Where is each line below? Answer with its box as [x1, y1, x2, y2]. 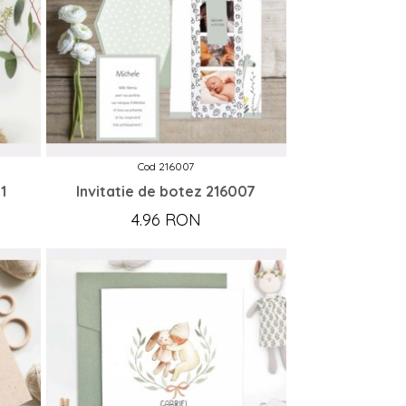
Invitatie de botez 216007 [76, 181, 256, 200]
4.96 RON [130, 208, 201, 230]
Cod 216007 [138, 159, 195, 173]
